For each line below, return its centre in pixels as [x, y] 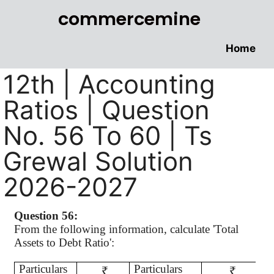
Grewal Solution [98, 161]
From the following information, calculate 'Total [126, 229]
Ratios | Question [106, 110]
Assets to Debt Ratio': [64, 243]
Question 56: [46, 216]
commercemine [130, 19]
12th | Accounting [109, 84]
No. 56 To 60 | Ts [108, 135]
